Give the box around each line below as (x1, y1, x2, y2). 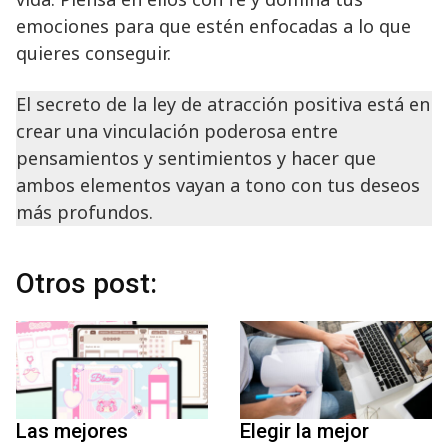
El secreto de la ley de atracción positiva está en (16, 91, 430, 116)
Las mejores (16, 419, 128, 444)
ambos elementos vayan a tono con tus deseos (16, 172, 420, 197)
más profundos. (16, 199, 153, 224)
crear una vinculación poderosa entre (16, 118, 338, 143)
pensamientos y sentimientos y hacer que (16, 145, 376, 170)
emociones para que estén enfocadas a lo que (16, 13, 411, 38)
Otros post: (16, 266, 157, 300)
